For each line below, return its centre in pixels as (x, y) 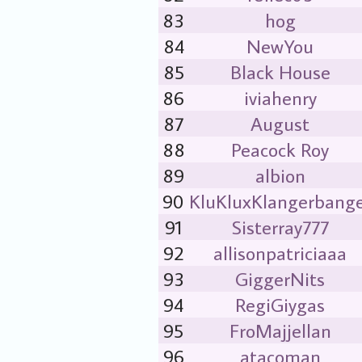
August (280, 123)
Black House (280, 72)
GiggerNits (280, 278)
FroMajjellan (280, 330)
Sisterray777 (280, 227)
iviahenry (280, 97)
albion (280, 175)
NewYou (280, 46)
